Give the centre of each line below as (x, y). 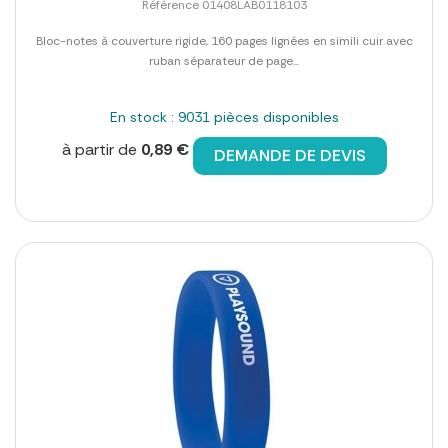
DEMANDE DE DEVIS (289, 156)
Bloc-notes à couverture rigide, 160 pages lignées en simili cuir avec (224, 41)
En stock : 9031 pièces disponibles (224, 117)
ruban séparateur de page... (224, 61)
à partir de (101, 150)
